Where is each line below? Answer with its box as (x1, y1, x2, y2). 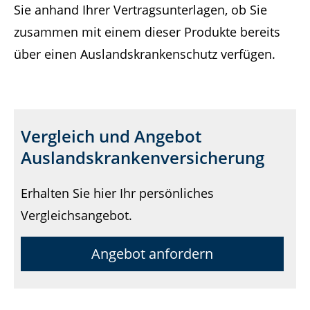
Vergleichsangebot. (21, 207, 132, 224)
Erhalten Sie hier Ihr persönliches (21, 185, 214, 202)
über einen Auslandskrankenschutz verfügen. (14, 46, 275, 63)
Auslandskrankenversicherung (21, 146, 264, 170)
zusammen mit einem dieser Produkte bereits (14, 24, 280, 41)
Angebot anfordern (91, 244, 214, 263)
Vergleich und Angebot (21, 125, 201, 148)
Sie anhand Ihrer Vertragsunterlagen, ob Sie (14, 1, 267, 19)
